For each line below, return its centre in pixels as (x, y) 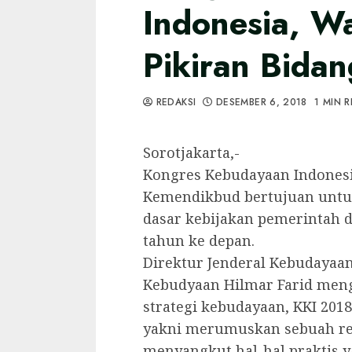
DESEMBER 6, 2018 (262, 102)
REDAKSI (174, 102)
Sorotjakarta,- (191, 152)
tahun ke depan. (199, 240)
